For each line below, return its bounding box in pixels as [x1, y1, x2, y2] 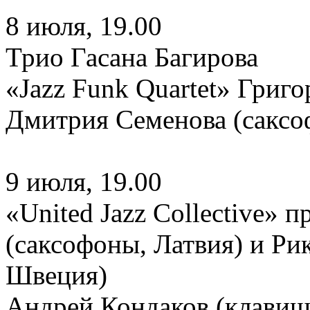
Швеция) [6, 260, 107, 290]
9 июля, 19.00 [6, 167, 162, 197]
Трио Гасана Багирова [6, 42, 258, 72]
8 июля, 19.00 [6, 11, 162, 41]
